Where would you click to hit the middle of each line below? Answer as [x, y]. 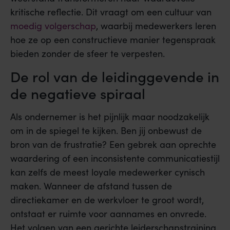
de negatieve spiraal [78, 93]
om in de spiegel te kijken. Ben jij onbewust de [106, 131]
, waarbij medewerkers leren [156, 26]
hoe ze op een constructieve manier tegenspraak [113, 40]
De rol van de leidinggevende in [115, 76]
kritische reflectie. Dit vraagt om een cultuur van [111, 12]
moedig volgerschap [53, 26]
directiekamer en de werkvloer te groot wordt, [107, 200]
